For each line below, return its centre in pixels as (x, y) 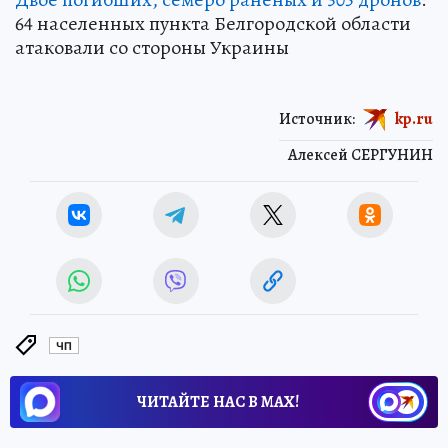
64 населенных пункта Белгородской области (213, 23)
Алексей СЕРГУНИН (360, 155)
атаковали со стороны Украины (152, 47)
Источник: (317, 118)
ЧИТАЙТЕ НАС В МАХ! (218, 402)
